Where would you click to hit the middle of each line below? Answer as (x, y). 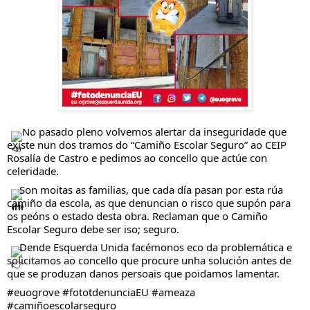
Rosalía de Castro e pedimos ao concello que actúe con (137, 158)
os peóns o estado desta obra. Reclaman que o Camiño (137, 216)
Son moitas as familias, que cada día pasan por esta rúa (151, 189)
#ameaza (173, 292)
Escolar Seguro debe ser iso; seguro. (93, 229)
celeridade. (33, 171)
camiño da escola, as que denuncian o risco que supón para (149, 202)
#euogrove (33, 292)
